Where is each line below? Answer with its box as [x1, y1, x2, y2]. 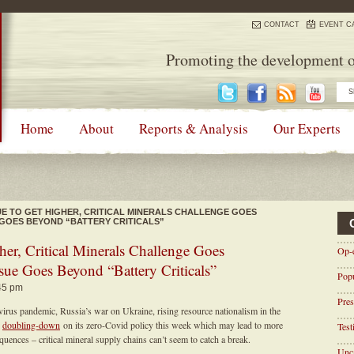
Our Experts [273, 119, 341, 137]
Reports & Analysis [139, 119, 248, 137]
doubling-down [2, 318, 60, 331]
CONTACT [264, 21, 299, 28]
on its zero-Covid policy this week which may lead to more [60, 318, 283, 331]
